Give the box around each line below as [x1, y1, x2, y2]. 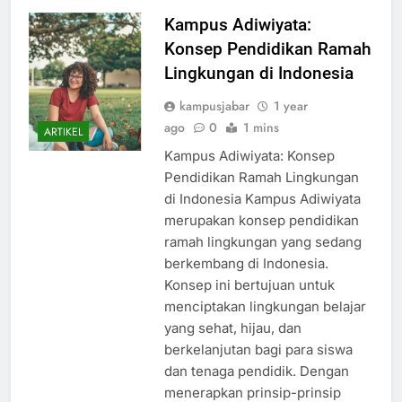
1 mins [242, 135, 279, 153]
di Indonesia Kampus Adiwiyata [163, 206, 361, 224]
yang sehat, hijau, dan [163, 336, 301, 354]
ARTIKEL [44, 139, 83, 156]
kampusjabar [179, 113, 249, 132]
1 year [273, 113, 308, 132]
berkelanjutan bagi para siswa [163, 357, 353, 375]
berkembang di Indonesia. [163, 271, 328, 289]
